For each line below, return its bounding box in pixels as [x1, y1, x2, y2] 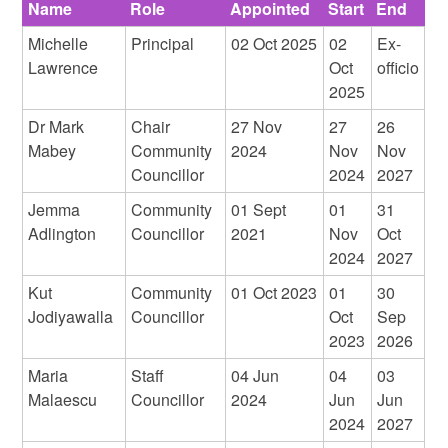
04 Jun [231, 364, 280, 388]
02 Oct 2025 [231, 32, 318, 56]
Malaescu [28, 388, 98, 412]
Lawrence [28, 56, 99, 80]
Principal [131, 32, 195, 56]
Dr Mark [28, 115, 85, 139]
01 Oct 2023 [231, 281, 318, 305]
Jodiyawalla [28, 305, 114, 329]
